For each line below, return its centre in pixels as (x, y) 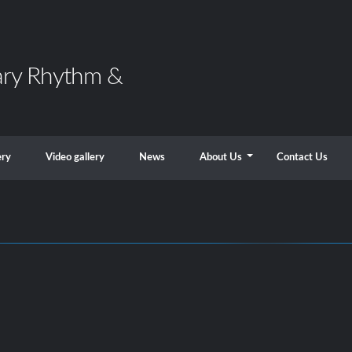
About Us (220, 158)
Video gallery (75, 158)
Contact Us (302, 158)
